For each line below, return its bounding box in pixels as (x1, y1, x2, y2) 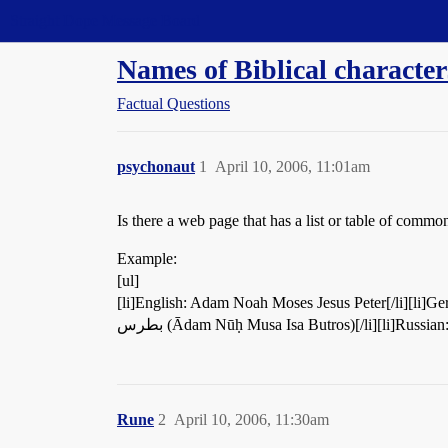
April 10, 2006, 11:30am (174, 411, 329, 428)
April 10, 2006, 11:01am (215, 158, 370, 175)
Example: (117, 250, 177, 267)
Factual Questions (117, 95, 230, 112)
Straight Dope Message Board (10, 12, 200, 29)
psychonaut (117, 158, 195, 175)
